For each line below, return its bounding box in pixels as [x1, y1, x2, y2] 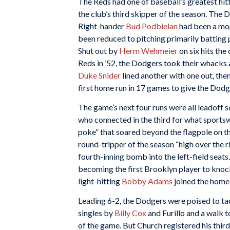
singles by [78, 207, 114, 218]
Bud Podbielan [126, 21, 178, 31]
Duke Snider [78, 70, 121, 81]
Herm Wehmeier [119, 46, 178, 56]
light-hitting [78, 176, 122, 186]
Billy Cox [114, 207, 146, 218]
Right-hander [78, 21, 126, 31]
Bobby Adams [122, 176, 172, 186]
